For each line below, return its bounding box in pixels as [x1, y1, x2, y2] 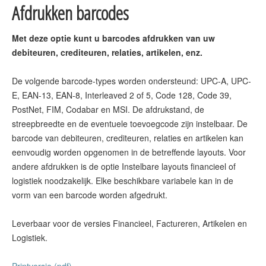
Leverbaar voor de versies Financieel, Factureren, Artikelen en [12, 217, 247, 229]
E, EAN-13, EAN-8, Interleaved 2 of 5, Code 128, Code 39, [12, 89, 232, 101]
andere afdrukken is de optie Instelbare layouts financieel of [12, 160, 236, 172]
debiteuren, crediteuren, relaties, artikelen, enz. [12, 46, 202, 58]
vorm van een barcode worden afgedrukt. [12, 189, 167, 201]
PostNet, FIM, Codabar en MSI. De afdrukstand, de [12, 103, 204, 115]
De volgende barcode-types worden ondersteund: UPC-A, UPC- [12, 75, 251, 87]
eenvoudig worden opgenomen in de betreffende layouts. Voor [12, 146, 246, 158]
